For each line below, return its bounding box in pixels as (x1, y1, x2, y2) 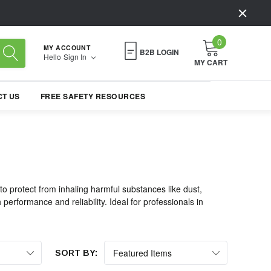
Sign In (64, 51, 88, 62)
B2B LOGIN (140, 47, 179, 58)
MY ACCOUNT (44, 42, 91, 52)
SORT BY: (55, 248, 97, 258)
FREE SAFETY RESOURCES (40, 91, 146, 102)
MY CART (194, 57, 227, 68)
